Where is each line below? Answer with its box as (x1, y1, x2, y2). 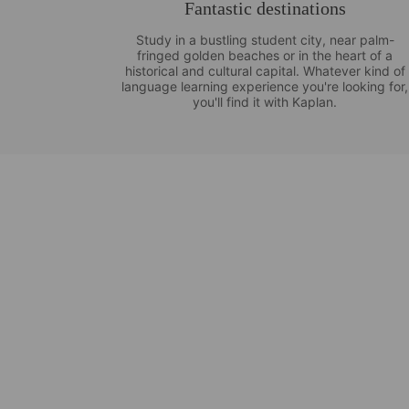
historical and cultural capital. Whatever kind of (124, 62, 405, 79)
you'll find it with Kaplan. (193, 93, 338, 110)
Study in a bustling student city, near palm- (135, 31, 394, 47)
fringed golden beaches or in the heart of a (137, 47, 393, 63)
